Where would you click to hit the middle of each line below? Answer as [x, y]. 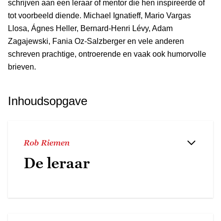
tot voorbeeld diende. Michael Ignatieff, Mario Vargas [99, 15]
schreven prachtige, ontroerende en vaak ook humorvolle [107, 54]
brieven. [22, 67]
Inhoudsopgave [48, 101]
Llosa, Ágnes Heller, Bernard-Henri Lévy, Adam [90, 28]
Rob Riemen [47, 142]
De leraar [57, 163]
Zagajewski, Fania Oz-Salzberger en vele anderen [96, 41]
